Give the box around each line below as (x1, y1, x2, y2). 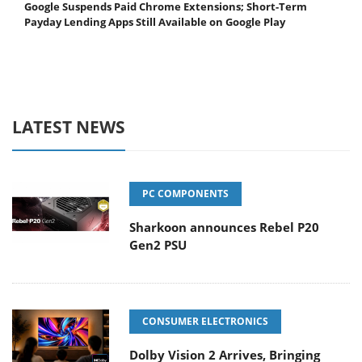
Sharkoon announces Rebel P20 (129, 219, 319, 236)
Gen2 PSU (129, 237, 187, 254)
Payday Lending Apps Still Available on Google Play (24, 15, 285, 30)
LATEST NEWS (12, 116, 125, 139)
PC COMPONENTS (142, 187, 229, 201)
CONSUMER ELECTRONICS (142, 314, 268, 329)
